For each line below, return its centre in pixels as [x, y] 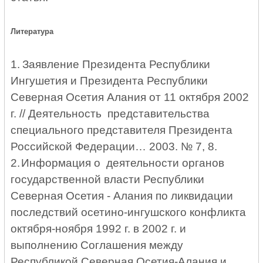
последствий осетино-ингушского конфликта [129, 213]
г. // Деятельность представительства [110, 114]
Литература [32, 32]
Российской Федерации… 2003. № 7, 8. [116, 147]
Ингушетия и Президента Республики [109, 81]
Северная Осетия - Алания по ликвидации [122, 196]
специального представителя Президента [122, 130]
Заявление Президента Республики [117, 65]
